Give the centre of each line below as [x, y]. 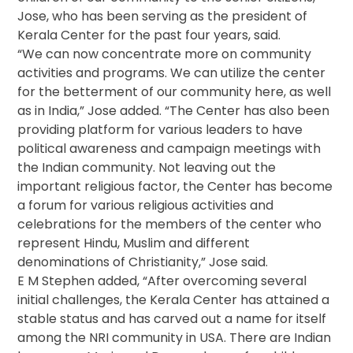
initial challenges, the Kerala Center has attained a [174, 300]
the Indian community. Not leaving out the [147, 168]
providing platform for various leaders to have [160, 130]
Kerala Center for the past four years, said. [149, 35]
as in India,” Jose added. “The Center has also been [174, 111]
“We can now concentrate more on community [165, 54]
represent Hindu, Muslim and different [134, 243]
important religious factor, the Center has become [175, 187]
